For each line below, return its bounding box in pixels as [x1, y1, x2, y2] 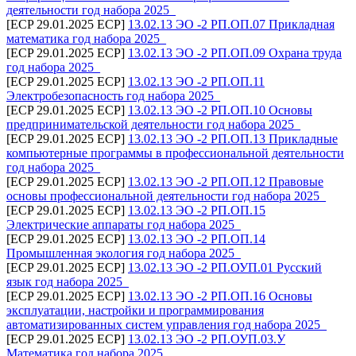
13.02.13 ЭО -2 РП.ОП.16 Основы [128, 288, 312, 303]
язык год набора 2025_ [6, 274, 129, 288]
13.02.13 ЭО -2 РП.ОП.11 [128, 74, 265, 88]
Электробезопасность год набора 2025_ [6, 88, 220, 103]
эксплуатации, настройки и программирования [6, 303, 264, 317]
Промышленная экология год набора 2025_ [6, 246, 241, 260]
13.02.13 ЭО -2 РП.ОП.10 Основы [128, 103, 312, 117]
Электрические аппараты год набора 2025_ [6, 217, 241, 231]
